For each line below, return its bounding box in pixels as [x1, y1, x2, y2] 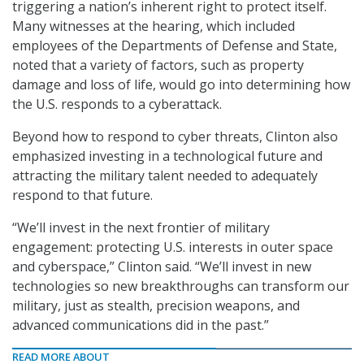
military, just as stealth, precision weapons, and [12, 297, 300, 315]
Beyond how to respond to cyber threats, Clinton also [12, 128, 338, 146]
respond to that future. [12, 186, 153, 205]
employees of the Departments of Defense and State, [12, 37, 337, 55]
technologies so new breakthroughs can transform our [12, 277, 349, 296]
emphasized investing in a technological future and [12, 147, 323, 166]
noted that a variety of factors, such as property [12, 56, 304, 75]
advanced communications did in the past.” [12, 316, 269, 335]
